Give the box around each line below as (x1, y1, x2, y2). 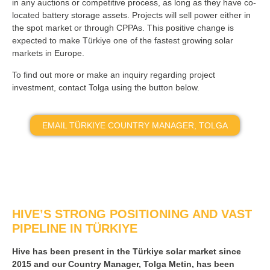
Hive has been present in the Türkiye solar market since (12, 246, 241, 257)
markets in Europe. (12, 48, 87, 58)
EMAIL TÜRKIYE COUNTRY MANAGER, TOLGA (42, 121, 228, 131)
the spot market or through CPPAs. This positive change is (12, 23, 234, 33)
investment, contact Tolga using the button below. (12, 83, 202, 93)
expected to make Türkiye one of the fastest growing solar (12, 36, 233, 46)
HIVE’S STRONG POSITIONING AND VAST (12, 207, 252, 221)
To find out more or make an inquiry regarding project (12, 70, 215, 80)
